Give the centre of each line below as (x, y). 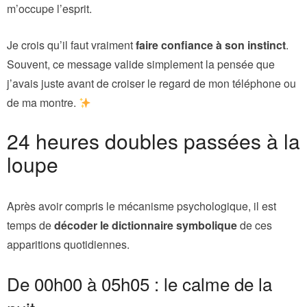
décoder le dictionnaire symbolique (146, 225)
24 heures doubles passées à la (153, 140)
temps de (30, 225)
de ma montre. (43, 102)
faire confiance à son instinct (211, 45)
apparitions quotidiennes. (68, 244)
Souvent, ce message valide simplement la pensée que (141, 64)
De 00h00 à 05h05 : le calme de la (139, 283)
